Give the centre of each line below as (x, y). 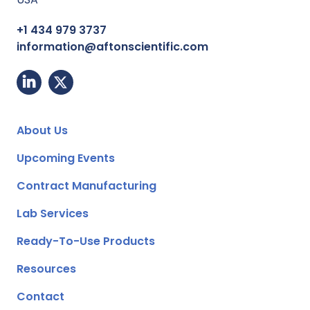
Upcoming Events (66, 158)
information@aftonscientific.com (112, 47)
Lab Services (53, 213)
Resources (46, 269)
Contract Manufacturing (86, 186)
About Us (42, 130)
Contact (40, 297)
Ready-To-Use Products (86, 241)
